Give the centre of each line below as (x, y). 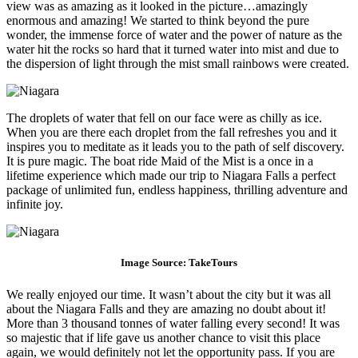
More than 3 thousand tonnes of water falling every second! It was (173, 323)
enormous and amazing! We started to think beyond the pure (158, 21)
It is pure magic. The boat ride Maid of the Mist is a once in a (160, 161)
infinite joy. (35, 205)
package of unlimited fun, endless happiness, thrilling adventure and (177, 190)
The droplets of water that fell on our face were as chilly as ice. (164, 118)
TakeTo (206, 263)
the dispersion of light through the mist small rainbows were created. (178, 64)
